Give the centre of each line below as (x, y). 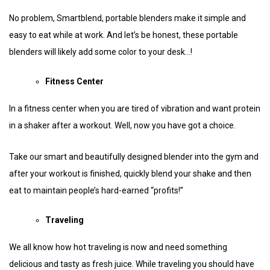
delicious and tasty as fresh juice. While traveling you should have (132, 264)
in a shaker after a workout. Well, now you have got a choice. (123, 125)
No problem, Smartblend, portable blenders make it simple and (127, 18)
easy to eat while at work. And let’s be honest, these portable (124, 35)
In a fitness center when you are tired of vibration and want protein (135, 108)
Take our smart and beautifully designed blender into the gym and (134, 156)
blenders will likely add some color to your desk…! (102, 52)
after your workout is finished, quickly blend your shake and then (130, 173)
